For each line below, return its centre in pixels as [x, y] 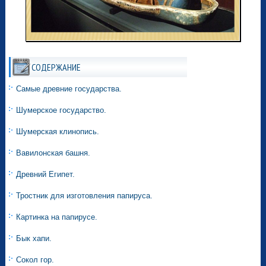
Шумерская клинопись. [58, 132]
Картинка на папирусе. [57, 217]
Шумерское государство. [61, 110]
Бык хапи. [34, 239]
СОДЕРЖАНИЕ [56, 67]
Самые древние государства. [69, 89]
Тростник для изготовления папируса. [85, 196]
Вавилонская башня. [53, 153]
